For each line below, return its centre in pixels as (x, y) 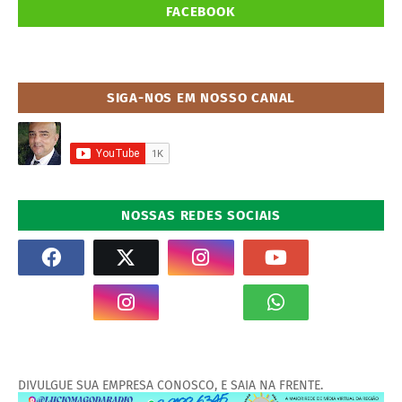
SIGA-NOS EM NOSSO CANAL (201, 98)
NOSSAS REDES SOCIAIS (201, 216)
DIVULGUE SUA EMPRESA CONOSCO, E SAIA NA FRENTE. (170, 386)
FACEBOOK (201, 12)
